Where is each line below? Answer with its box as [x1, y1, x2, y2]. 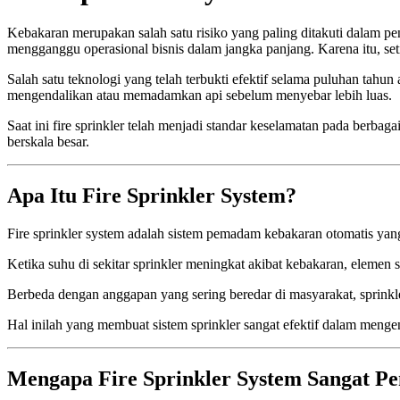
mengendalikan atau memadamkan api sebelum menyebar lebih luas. [7, 87, 392, 104]
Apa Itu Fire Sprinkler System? [7, 184, 296, 208]
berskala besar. [7, 134, 89, 150]
